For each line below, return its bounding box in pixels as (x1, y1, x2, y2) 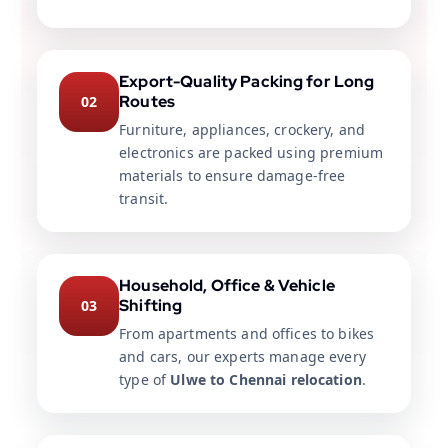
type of (119, 370, 171, 390)
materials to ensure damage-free (119, 166, 346, 186)
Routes (119, 91, 175, 113)
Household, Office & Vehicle (119, 275, 335, 297)
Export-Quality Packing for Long (119, 71, 375, 93)
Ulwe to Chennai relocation (170, 370, 362, 390)
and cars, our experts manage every (119, 347, 366, 367)
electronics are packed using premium (119, 143, 384, 163)
